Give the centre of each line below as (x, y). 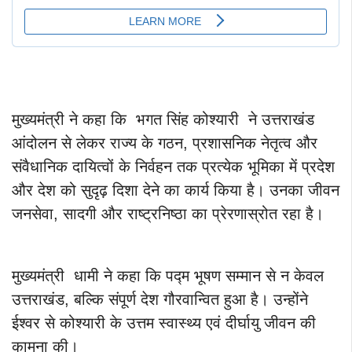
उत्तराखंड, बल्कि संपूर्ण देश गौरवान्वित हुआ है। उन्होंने (160, 300)
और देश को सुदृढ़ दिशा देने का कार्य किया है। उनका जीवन (176, 191)
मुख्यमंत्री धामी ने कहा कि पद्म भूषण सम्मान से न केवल (168, 276)
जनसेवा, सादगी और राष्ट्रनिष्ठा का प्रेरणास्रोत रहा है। (168, 214)
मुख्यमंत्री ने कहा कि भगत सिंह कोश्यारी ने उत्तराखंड (163, 120)
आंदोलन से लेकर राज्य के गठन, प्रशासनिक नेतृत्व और (165, 143)
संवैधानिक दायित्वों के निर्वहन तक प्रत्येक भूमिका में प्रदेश (173, 167)
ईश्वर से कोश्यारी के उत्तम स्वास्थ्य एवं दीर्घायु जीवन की (164, 323)
